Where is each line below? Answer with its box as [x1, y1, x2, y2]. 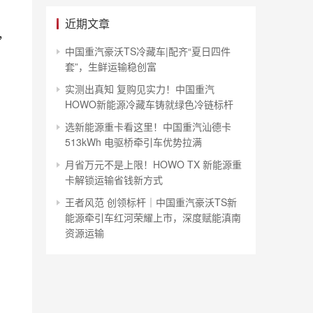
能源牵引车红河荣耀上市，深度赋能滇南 [65, 210, 241, 224]
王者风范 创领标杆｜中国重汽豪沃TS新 [65, 195, 237, 209]
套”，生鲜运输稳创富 [65, 59, 156, 73]
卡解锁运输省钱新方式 [65, 173, 163, 187]
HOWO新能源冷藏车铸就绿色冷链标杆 [65, 97, 233, 111]
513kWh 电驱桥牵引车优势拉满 [65, 135, 202, 149]
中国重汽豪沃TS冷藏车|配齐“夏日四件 [65, 44, 231, 58]
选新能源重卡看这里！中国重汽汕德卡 [65, 119, 231, 133]
